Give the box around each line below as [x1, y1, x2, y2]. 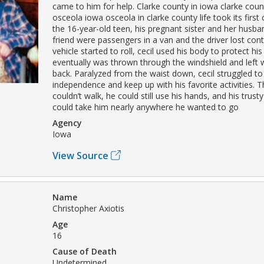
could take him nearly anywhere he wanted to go [52, 101, 239, 113]
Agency [52, 117, 82, 128]
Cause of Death [52, 245, 117, 257]
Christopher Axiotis [52, 202, 124, 214]
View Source [52, 148, 108, 162]
